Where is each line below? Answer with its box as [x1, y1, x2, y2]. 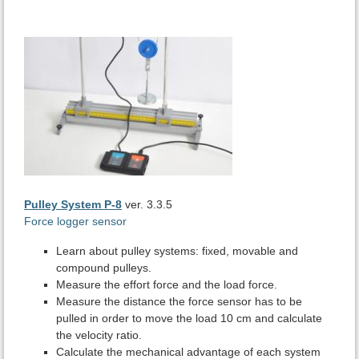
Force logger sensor [24, 215, 127, 228]
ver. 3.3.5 [125, 198, 172, 212]
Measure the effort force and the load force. [56, 278, 277, 292]
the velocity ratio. [56, 329, 142, 342]
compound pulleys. [56, 261, 151, 275]
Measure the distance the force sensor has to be [56, 295, 302, 309]
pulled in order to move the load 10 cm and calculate [56, 312, 322, 325]
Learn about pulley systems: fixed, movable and [56, 244, 298, 258]
